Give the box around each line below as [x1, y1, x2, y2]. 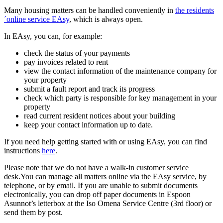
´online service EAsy [4, 14, 69, 23]
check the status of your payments [24, 48, 130, 57]
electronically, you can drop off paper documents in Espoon [4, 190, 191, 199]
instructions [4, 146, 42, 155]
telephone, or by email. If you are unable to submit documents [4, 181, 198, 190]
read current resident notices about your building [24, 111, 175, 120]
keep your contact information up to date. [24, 120, 155, 129]
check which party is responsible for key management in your [24, 93, 217, 102]
